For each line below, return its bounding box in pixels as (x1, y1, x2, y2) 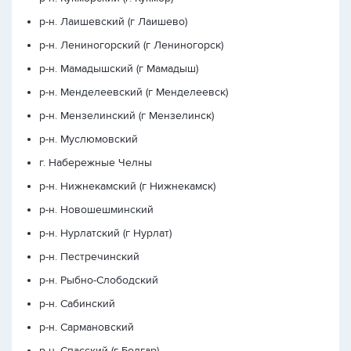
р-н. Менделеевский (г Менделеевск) (39, 85, 228, 99)
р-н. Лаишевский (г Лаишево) (39, 15, 187, 28)
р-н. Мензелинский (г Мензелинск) (39, 109, 214, 122)
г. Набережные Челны (39, 156, 152, 169)
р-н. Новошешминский (39, 203, 154, 216)
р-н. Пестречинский (39, 250, 139, 263)
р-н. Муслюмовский (39, 132, 138, 146)
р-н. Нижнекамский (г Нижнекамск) (39, 179, 215, 193)
